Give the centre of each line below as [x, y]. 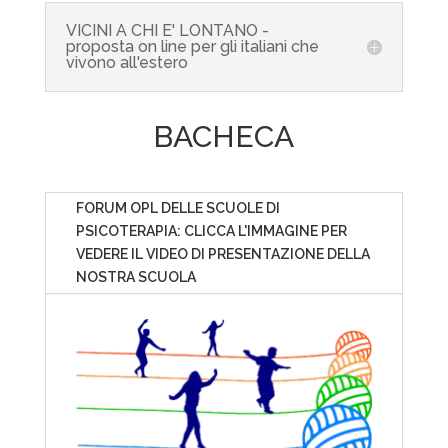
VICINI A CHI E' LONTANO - [167, 30]
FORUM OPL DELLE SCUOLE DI [177, 207]
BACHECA [224, 136]
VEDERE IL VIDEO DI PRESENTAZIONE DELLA [222, 253]
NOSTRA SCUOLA [135, 276]
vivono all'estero [126, 62]
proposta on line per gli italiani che [192, 46]
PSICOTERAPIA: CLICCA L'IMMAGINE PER [211, 230]
